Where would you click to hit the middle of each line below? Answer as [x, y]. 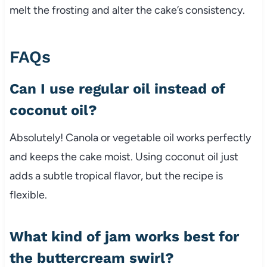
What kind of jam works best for [124, 237]
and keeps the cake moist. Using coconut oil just [124, 157]
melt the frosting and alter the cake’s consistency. [127, 10]
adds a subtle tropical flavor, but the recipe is [116, 176]
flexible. [28, 195]
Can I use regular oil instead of [117, 89]
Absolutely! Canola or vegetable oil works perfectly [130, 138]
